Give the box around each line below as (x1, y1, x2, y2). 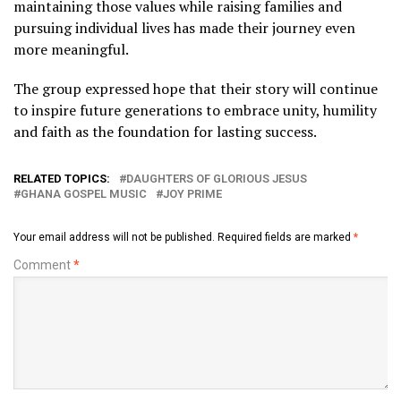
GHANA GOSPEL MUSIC (21, 186, 147, 200)
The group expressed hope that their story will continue (13, 78, 378, 98)
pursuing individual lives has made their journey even (13, 17, 355, 38)
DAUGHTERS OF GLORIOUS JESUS (126, 171, 307, 185)
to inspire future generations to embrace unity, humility (13, 99, 377, 120)
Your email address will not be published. (13, 230, 215, 243)
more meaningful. (13, 38, 129, 59)
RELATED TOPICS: (13, 171, 110, 185)
